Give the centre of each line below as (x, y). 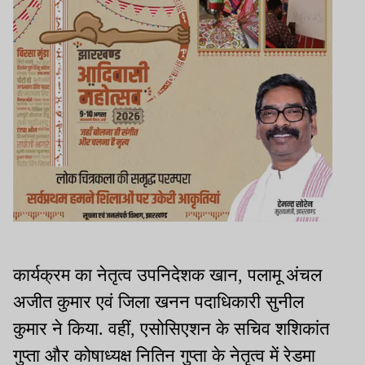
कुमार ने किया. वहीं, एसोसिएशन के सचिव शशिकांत (171, 329)
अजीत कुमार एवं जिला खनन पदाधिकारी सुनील (158, 302)
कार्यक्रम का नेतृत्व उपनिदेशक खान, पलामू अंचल (167, 275)
